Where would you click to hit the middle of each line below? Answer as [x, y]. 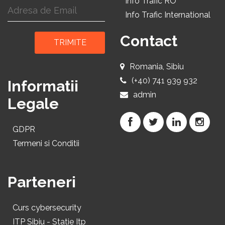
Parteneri [42, 182]
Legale [33, 104]
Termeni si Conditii [46, 143]
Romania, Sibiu [157, 67]
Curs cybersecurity [47, 208]
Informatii [43, 86]
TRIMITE [70, 42]
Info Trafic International [168, 15]
